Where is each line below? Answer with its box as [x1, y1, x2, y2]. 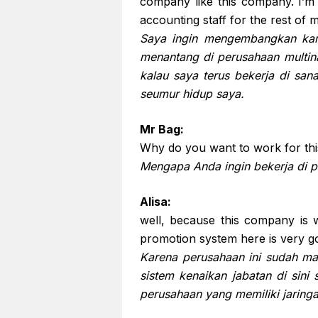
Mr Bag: [140, 122, 184, 136]
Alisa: [140, 194, 171, 209]
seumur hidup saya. [140, 87, 244, 101]
